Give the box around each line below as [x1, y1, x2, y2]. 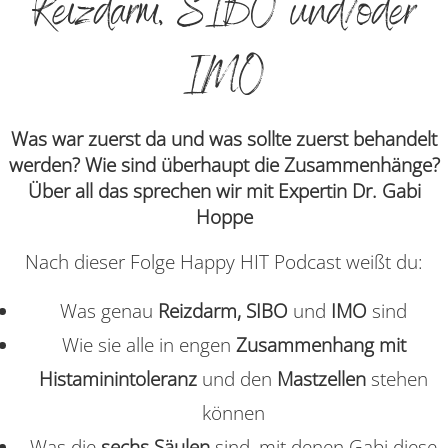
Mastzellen [277, 365, 366, 392]
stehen [371, 365, 428, 392]
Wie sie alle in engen [61, 331, 231, 358]
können [202, 399, 265, 426]
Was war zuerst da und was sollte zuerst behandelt [11, 125, 437, 152]
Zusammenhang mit [235, 331, 406, 358]
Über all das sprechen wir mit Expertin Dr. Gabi [27, 177, 421, 204]
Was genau [60, 297, 153, 324]
